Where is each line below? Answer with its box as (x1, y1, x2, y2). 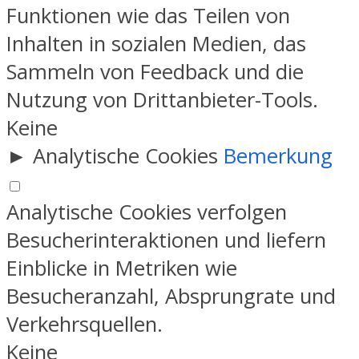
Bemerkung (224, 141, 333, 170)
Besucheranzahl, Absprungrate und (6, 281, 336, 310)
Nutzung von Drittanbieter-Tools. (6, 85, 318, 114)
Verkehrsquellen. (6, 309, 163, 338)
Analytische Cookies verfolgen (6, 197, 287, 226)
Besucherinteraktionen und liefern (6, 225, 326, 254)
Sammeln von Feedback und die (6, 57, 304, 86)
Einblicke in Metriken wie (6, 253, 237, 282)
